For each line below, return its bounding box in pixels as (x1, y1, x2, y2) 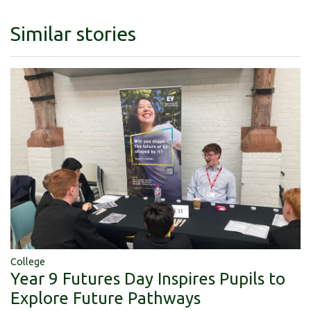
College (10, 256, 45, 268)
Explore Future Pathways (10, 289, 201, 308)
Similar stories (10, 22, 136, 45)
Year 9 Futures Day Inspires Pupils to (10, 269, 285, 289)
